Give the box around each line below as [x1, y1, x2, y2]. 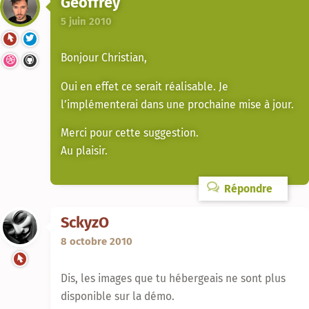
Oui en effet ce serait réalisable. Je [61, 79, 228, 93]
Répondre [221, 182, 272, 196]
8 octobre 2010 [61, 235, 132, 248]
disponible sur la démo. [61, 289, 175, 303]
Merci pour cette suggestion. [61, 126, 199, 140]
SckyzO [61, 214, 109, 232]
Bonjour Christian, [61, 51, 147, 65]
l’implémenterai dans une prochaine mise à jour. [61, 97, 294, 111]
